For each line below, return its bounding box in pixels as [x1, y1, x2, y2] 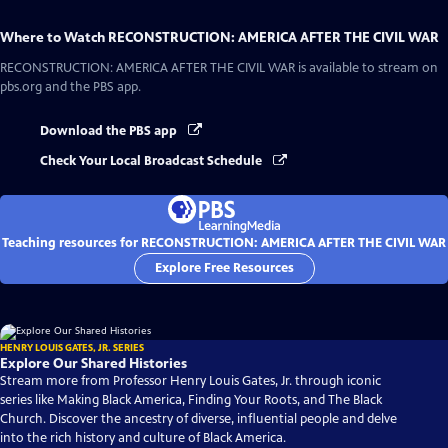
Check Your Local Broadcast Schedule [40, 153, 265, 170]
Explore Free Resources [154, 259, 294, 276]
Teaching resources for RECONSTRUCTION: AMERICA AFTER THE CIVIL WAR [2, 234, 446, 251]
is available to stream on [295, 60, 438, 76]
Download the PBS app [40, 123, 180, 139]
